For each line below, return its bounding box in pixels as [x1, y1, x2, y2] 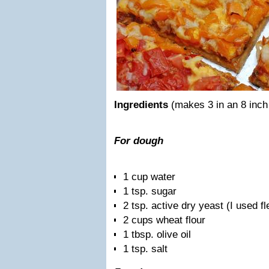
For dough [114, 135, 163, 147]
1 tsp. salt [123, 243, 168, 255]
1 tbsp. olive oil [123, 229, 191, 240]
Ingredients [114, 99, 168, 110]
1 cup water [123, 171, 175, 183]
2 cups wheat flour [123, 214, 205, 226]
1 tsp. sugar [123, 186, 177, 197]
